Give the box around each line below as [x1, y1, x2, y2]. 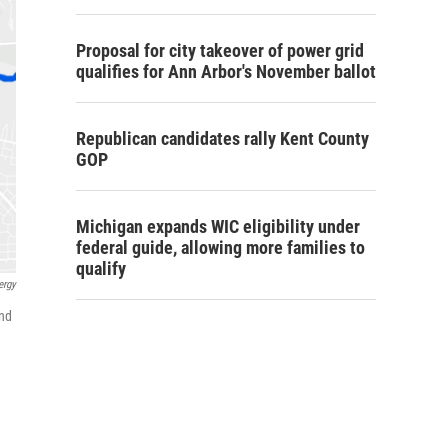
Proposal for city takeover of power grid [76, 40, 364, 62]
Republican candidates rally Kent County [76, 128, 369, 150]
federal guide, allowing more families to [76, 237, 365, 259]
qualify [76, 258, 126, 280]
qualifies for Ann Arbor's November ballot [76, 61, 376, 83]
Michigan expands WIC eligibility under [76, 216, 360, 238]
